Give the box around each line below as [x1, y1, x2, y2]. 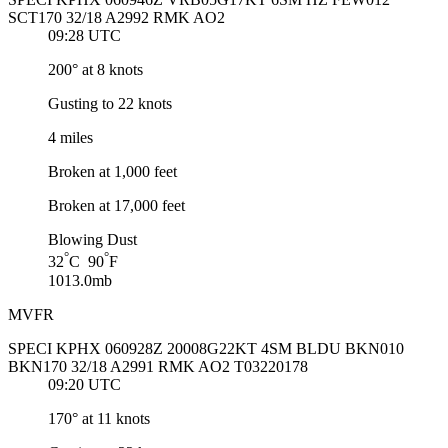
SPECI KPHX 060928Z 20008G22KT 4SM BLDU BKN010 [8, 339, 404, 357]
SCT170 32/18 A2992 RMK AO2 [8, 9, 225, 27]
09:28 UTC [48, 27, 121, 45]
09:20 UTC [48, 375, 121, 393]
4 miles [48, 129, 93, 147]
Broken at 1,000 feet [48, 163, 177, 181]
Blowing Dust [48, 231, 137, 249]
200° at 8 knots [48, 61, 143, 79]
